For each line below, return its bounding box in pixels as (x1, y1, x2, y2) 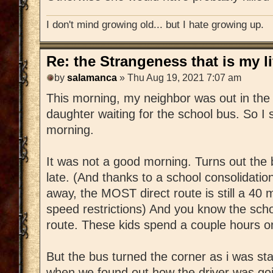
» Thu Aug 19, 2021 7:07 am (117, 72, 241, 83)
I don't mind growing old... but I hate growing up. (46, 18, 264, 31)
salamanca (67, 72, 117, 83)
